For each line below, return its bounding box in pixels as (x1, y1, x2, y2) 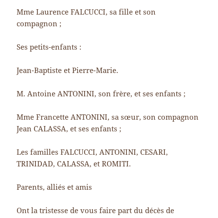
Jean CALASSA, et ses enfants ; (17, 124, 122, 134)
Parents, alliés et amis (17, 182, 92, 192)
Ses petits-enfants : (17, 42, 82, 52)
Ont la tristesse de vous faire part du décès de (17, 205, 175, 216)
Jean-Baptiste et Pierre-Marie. (17, 65, 119, 75)
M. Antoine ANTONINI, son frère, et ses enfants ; (17, 89, 186, 99)
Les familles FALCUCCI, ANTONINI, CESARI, (17, 147, 168, 157)
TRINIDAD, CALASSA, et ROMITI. (17, 159, 131, 169)
